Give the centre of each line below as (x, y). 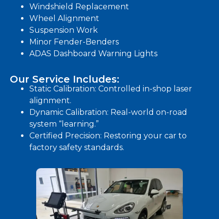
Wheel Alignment (64, 19)
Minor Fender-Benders (74, 42)
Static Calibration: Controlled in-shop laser (111, 89)
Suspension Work (64, 30)
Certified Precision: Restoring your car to (108, 136)
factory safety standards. (77, 148)
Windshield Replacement (79, 7)
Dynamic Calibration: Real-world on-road (108, 112)
